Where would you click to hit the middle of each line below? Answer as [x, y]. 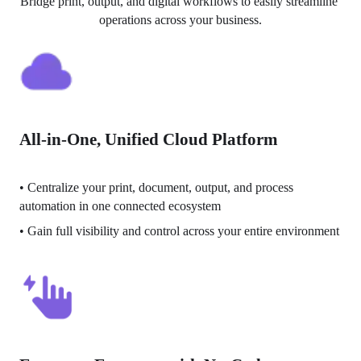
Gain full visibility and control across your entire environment [184, 230]
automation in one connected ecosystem [120, 205]
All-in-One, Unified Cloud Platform [149, 139]
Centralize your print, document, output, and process [161, 187]
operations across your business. [180, 20]
